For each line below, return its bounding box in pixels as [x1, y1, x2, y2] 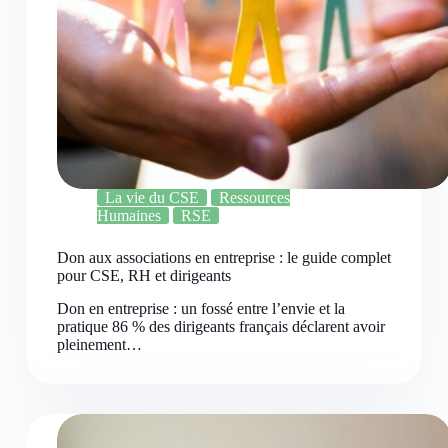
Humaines [96, 207, 161, 225]
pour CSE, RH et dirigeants [56, 267, 231, 285]
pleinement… [56, 336, 142, 353]
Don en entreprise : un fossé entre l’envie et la [56, 300, 345, 317]
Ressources [218, 189, 290, 207]
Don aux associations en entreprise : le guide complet [56, 249, 391, 267]
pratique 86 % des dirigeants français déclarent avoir [56, 318, 385, 335]
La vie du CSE [104, 189, 199, 207]
